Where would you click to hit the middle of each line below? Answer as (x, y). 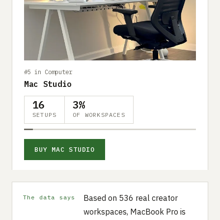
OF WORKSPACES (99, 114)
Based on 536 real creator (130, 198)
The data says (49, 197)
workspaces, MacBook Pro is (134, 211)
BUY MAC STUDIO (65, 149)
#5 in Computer (48, 71)
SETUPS (45, 114)
